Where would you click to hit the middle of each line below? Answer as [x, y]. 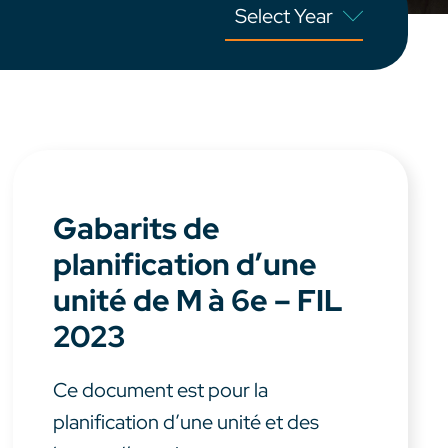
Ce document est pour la [161, 390]
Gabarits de [137, 228]
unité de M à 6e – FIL [198, 300]
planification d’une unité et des [186, 422]
